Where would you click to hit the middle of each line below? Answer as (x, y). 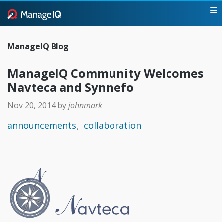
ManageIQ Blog (38, 46)
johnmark (85, 105)
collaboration (112, 125)
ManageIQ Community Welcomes (106, 73)
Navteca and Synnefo (71, 87)
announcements (42, 125)
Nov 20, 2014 (32, 105)
